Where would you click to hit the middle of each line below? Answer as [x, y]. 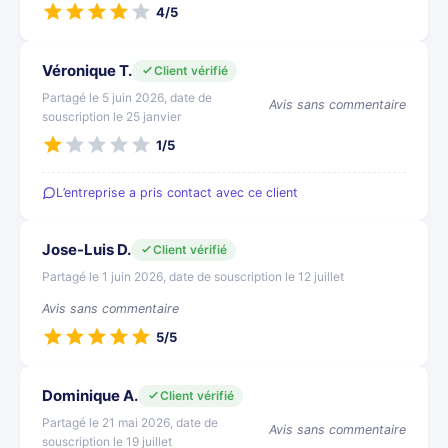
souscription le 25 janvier [111, 116]
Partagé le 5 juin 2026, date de [127, 97]
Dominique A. [90, 395]
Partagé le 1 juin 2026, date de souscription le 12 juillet [193, 276]
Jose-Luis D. [86, 249]
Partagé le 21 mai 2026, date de [130, 422]
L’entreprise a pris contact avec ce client [177, 192]
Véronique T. [87, 70]
